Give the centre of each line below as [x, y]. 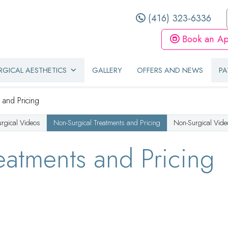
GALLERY [107, 70]
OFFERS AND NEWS [170, 70]
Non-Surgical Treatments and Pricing [107, 122]
